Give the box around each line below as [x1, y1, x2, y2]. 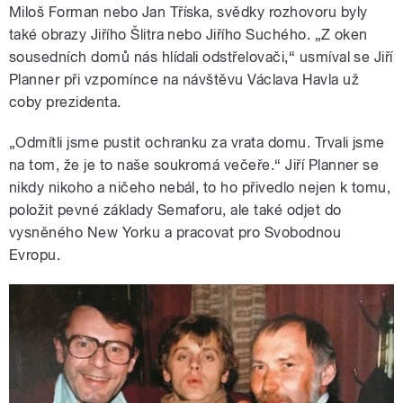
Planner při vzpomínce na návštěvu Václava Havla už [9, 70, 360, 88]
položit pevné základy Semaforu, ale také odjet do [9, 201, 342, 219]
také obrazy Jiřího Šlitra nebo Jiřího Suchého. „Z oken [9, 25, 368, 43]
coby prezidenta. [9, 93, 121, 111]
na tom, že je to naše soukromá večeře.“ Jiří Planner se [9, 156, 380, 174]
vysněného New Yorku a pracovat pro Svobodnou [9, 223, 342, 241]
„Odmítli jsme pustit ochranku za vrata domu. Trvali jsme [9, 133, 385, 151]
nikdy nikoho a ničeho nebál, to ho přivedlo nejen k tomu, [9, 178, 391, 196]
